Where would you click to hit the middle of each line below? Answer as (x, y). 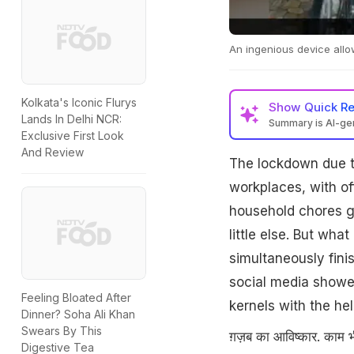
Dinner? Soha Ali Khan (78, 314)
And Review (53, 153)
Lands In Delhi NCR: (72, 119)
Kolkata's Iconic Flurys (79, 103)
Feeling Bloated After (76, 298)
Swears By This (62, 331)
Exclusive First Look (73, 136)
